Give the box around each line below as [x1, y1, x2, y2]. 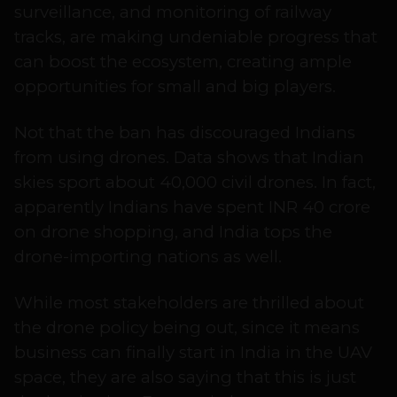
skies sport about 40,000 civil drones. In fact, [14, 172, 376, 193]
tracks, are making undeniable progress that [14, 27, 378, 48]
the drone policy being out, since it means [14, 317, 360, 339]
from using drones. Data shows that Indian [14, 147, 364, 168]
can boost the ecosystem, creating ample [14, 51, 352, 73]
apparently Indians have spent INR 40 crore [14, 197, 370, 218]
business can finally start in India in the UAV [14, 342, 372, 363]
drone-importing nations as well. [14, 246, 282, 268]
